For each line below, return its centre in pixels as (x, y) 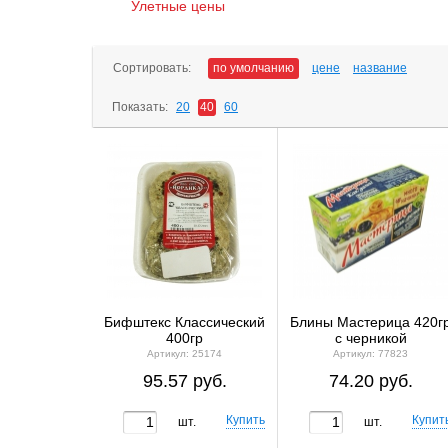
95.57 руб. (184, 381)
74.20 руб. (370, 381)
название (380, 68)
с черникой (370, 338)
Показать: (140, 107)
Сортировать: (152, 68)
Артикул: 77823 (370, 353)
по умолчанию (253, 68)
